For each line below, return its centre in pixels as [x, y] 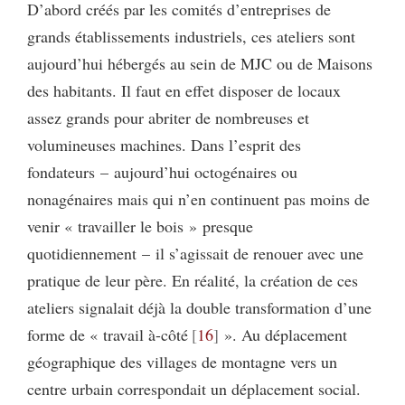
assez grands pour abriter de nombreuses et [168, 118]
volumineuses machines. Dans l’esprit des [164, 145]
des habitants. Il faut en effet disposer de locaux [184, 90]
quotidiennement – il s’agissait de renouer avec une [195, 253]
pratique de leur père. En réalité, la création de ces [193, 280]
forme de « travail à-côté [108, 334]
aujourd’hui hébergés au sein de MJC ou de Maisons [200, 63]
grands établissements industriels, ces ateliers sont [191, 36]
